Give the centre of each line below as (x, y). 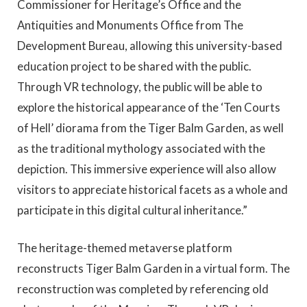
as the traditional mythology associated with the (141, 148)
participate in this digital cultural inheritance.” (132, 210)
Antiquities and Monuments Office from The (130, 25)
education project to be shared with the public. (134, 66)
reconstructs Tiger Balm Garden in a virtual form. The (153, 268)
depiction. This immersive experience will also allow (147, 169)
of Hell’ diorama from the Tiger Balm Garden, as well (150, 127)
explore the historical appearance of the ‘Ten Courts (149, 107)
